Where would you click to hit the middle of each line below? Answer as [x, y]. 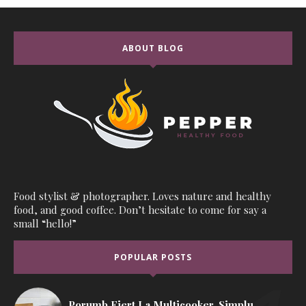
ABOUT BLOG [153, 48]
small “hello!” [45, 224]
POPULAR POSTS [153, 258]
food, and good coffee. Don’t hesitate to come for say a [140, 210]
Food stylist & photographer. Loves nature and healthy [142, 196]
